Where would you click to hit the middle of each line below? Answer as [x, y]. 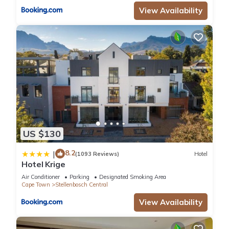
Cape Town [36, 185]
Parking [79, 177]
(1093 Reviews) [97, 154]
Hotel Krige [43, 164]
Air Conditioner [41, 177]
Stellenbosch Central [82, 185]
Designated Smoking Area [133, 177]
